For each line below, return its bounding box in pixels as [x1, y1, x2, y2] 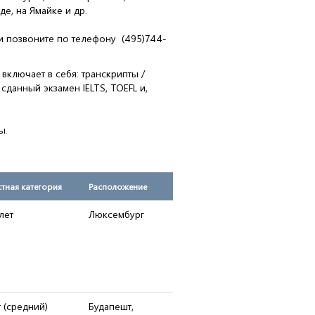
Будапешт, [89, 300, 134, 313]
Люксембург [89, 207, 144, 221]
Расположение [89, 181, 147, 192]
